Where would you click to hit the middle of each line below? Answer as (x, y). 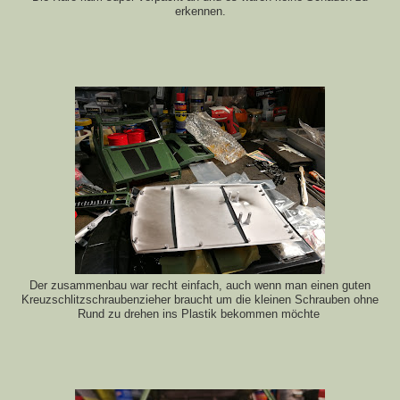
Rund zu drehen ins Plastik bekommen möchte (200, 314)
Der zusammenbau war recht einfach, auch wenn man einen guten (200, 285)
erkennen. (200, 11)
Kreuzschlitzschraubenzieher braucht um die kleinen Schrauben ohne (200, 300)
